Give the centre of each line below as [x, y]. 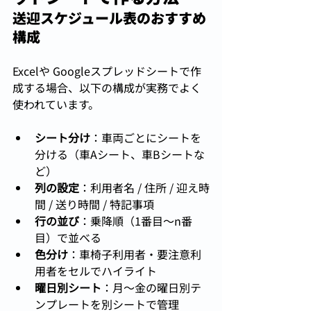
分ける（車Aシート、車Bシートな [120, 154]
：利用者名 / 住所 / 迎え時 [144, 188]
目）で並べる [68, 238]
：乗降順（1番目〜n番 [136, 221]
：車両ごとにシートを [146, 138]
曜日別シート [68, 288]
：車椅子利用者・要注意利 [135, 254]
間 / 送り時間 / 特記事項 [94, 204]
